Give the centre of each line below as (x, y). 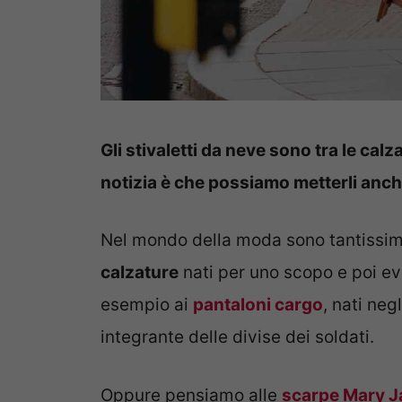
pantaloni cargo (258, 305)
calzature (140, 273)
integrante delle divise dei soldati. (237, 337)
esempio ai (147, 305)
